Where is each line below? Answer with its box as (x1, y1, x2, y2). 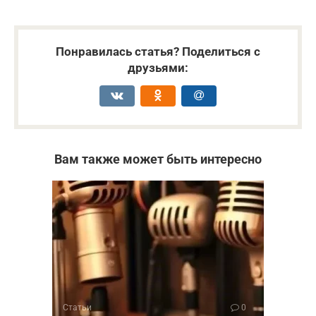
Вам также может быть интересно (54, 152, 262, 167)
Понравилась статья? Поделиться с (56, 44, 260, 59)
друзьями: (128, 61, 188, 75)
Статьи (63, 303, 92, 313)
